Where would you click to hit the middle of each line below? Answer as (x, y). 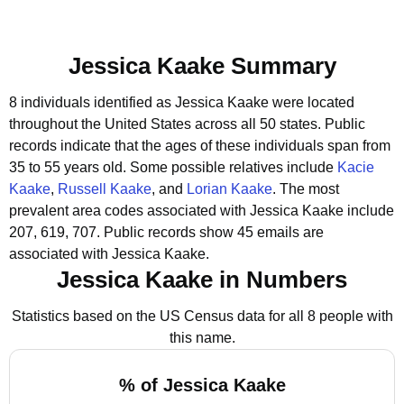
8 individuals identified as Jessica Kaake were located (182, 102)
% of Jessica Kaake (202, 385)
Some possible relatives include (234, 167)
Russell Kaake (105, 189)
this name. (202, 338)
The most (309, 189)
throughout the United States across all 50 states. (165, 124)
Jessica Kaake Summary (202, 66)
